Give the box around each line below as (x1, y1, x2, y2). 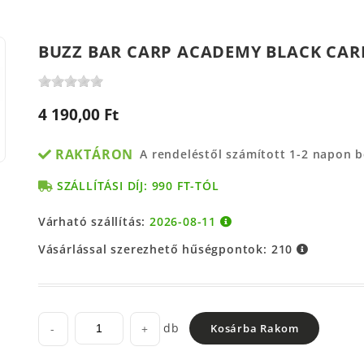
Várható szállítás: (37, 213, 150, 229)
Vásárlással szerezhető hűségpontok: (37, 240, 271, 257)
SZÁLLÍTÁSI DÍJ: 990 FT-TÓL (56, 177, 219, 193)
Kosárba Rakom (210, 320, 299, 336)
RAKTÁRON (54, 145, 134, 163)
